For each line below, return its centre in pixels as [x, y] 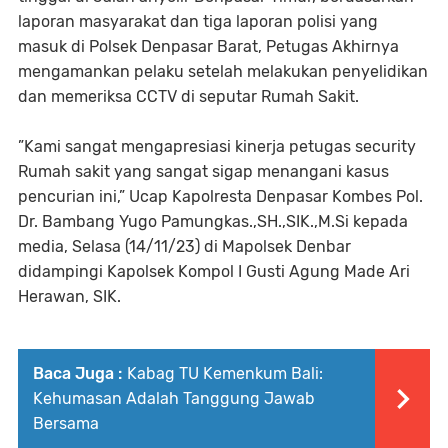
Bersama [66, 423]
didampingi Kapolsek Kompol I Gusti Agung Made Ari [214, 271]
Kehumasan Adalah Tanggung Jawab [174, 398]
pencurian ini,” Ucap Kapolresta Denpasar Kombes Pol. [220, 196]
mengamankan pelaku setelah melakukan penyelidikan [223, 71]
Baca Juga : [77, 373]
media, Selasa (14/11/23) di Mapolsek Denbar [184, 246]
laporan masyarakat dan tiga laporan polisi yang [198, 21]
